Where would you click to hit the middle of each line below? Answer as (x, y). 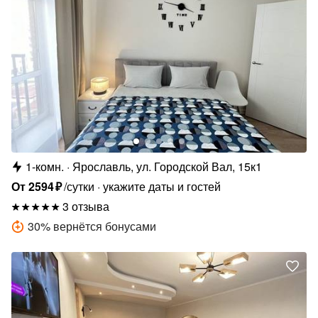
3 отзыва (86, 206)
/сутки (79, 186)
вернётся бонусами (105, 226)
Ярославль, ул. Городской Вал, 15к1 (167, 166)
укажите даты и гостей (162, 186)
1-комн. (45, 166)
